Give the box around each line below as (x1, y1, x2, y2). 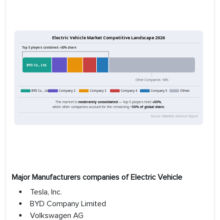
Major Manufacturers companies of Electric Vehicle (12, 172, 182, 183)
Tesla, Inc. (30, 187, 62, 197)
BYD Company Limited (30, 199, 106, 209)
